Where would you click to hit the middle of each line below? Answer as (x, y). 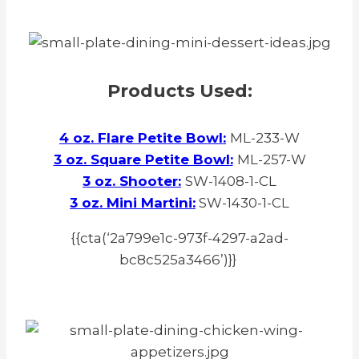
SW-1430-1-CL (242, 202)
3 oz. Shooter (130, 181)
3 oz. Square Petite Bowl (141, 159)
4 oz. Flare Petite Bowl (141, 137)
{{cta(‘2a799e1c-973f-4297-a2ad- (179, 238)
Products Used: (179, 91)
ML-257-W (271, 159)
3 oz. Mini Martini (131, 202)
